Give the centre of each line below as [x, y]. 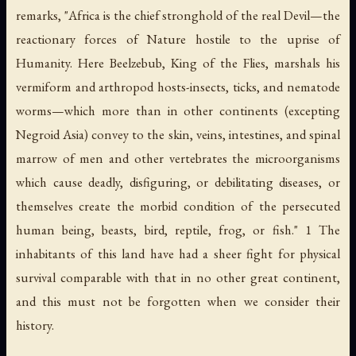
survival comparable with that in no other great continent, [178, 278]
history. [35, 325]
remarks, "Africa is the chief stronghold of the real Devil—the [178, 15]
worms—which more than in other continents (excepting [178, 111]
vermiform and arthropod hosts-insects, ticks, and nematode [178, 87]
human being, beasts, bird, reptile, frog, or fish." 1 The [178, 230]
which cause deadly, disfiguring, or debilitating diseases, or [178, 182]
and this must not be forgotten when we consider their [178, 302]
